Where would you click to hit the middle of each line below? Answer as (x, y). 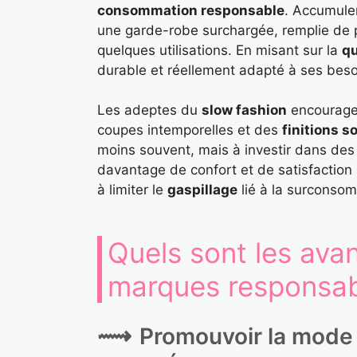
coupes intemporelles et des (190, 130)
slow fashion (244, 110)
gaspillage (202, 190)
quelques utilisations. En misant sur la (220, 50)
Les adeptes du (149, 110)
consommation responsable (191, 10)
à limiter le (132, 190)
